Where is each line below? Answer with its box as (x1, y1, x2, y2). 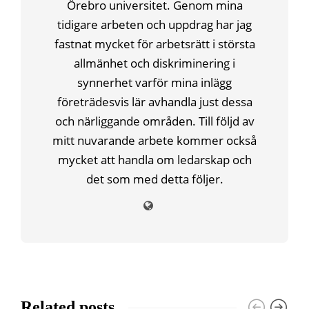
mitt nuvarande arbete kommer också (52, 132, 257, 149)
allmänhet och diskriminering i (74, 55, 235, 72)
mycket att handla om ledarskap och (57, 152, 252, 168)
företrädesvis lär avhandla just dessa (57, 94, 252, 110)
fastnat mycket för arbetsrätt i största (54, 36, 255, 52)
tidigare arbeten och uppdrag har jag (57, 17, 252, 33)
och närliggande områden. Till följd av (54, 113, 255, 130)
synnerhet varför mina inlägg (77, 74, 232, 91)
